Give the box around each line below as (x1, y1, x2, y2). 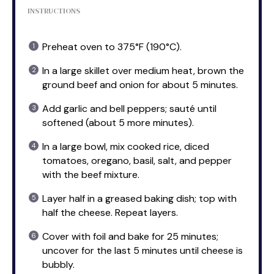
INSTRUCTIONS (28, 6, 80, 16)
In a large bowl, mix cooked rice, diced (42, 139, 209, 153)
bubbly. (42, 257, 75, 271)
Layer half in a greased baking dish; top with (42, 191, 237, 205)
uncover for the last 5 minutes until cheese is (42, 243, 243, 257)
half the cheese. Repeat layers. (42, 206, 178, 219)
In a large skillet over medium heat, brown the (42, 64, 244, 77)
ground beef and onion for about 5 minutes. (42, 78, 238, 91)
